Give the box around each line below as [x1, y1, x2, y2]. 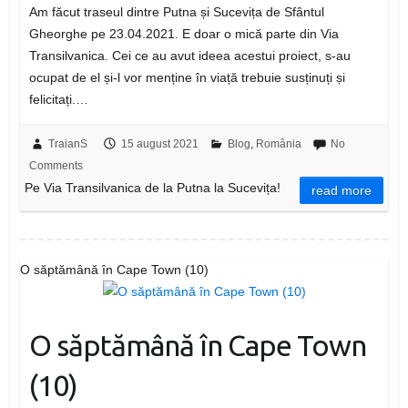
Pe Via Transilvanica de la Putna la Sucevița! [24, 180, 280, 196]
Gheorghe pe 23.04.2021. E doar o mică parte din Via [28, 26, 339, 42]
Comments [28, 159, 83, 173]
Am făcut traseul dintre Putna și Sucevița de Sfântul [28, 5, 324, 20]
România [255, 138, 301, 151]
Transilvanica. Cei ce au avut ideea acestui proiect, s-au [28, 48, 351, 64]
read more [311, 183, 372, 199]
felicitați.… [28, 92, 88, 107]
